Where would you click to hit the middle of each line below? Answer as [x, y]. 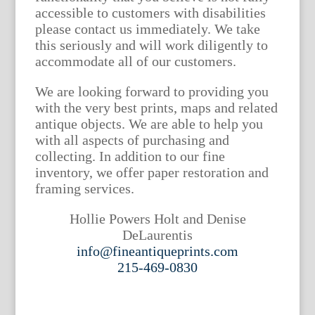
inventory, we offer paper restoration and [152, 173]
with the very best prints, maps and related [157, 108]
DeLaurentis [157, 235]
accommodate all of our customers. [136, 62]
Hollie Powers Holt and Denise [157, 219]
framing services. [85, 189]
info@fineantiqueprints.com [157, 251]
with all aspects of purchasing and [133, 140]
